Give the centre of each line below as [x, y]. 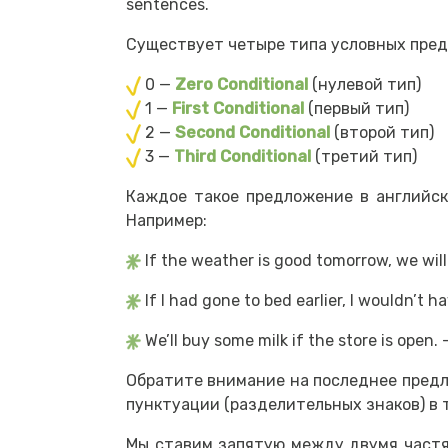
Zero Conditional [241, 85]
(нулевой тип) [364, 85]
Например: [166, 221]
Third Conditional [242, 157]
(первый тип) [356, 109]
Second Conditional [252, 133]
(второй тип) [382, 133]
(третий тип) [364, 157]
